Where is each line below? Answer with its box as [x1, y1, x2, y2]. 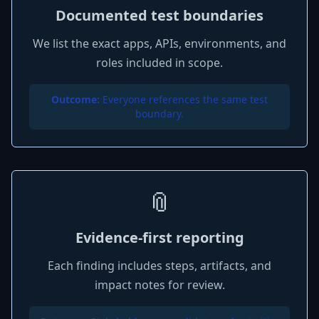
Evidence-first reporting [75, 228, 244, 247]
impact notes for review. [94, 277, 225, 293]
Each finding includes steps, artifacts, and [48, 258, 271, 273]
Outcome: [51, 93, 100, 106]
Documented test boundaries [56, 6, 263, 25]
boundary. [135, 107, 184, 120]
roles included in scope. [96, 55, 223, 70]
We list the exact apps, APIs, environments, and [33, 36, 286, 51]
